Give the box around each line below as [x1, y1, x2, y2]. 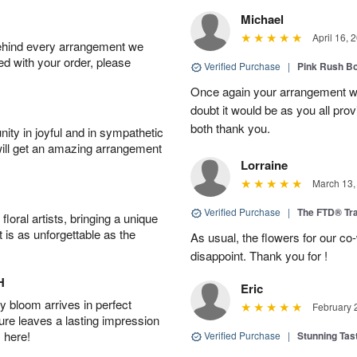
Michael [241, 10, 284, 28]
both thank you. [190, 120, 270, 136]
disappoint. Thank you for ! [190, 247, 328, 264]
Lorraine [241, 156, 288, 174]
